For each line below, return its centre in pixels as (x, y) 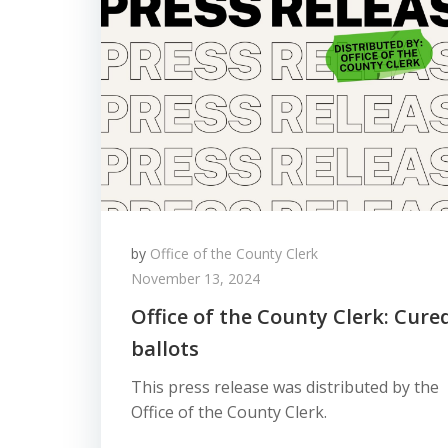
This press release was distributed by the (285, 387)
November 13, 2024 (195, 278)
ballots (165, 348)
